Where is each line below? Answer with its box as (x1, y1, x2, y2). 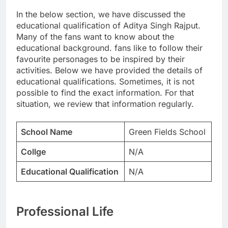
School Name (21, 126, 72, 137)
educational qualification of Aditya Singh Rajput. (16, 20, 201, 31)
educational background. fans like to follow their (16, 42, 203, 53)
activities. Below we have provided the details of (16, 65, 203, 75)
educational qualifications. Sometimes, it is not (16, 76, 194, 87)
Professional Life (16, 204, 113, 219)
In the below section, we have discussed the (16, 9, 185, 19)
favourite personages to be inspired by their (16, 53, 185, 64)
